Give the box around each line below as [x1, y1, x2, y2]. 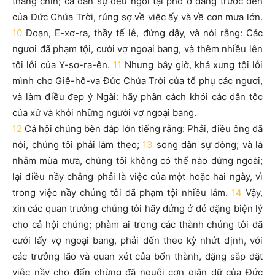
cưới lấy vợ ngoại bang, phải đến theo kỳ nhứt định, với [12, 234, 263, 246]
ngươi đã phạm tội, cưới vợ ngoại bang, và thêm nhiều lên [12, 43, 263, 55]
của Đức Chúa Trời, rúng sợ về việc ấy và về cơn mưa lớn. [12, 11, 263, 23]
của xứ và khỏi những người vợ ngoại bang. [12, 107, 196, 118]
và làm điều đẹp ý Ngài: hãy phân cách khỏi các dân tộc [12, 91, 263, 103]
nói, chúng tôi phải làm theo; [12, 139, 142, 150]
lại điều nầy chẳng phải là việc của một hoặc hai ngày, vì [12, 171, 263, 182]
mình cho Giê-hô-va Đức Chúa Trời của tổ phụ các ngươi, [12, 75, 263, 87]
